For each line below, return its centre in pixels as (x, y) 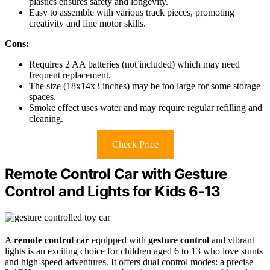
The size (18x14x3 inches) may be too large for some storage (145, 86)
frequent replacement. (70, 75)
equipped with (119, 240)
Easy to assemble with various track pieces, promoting (132, 13)
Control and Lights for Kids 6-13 (113, 192)
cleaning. (46, 119)
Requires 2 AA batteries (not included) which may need (134, 64)
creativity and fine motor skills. (87, 24)
